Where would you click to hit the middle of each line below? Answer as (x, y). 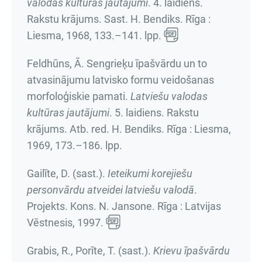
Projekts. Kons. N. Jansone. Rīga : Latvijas (124, 206)
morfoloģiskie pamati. (79, 96)
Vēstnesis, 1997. (66, 223)
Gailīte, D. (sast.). (67, 173)
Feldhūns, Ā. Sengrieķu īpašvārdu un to (117, 63)
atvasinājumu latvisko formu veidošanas (120, 80)
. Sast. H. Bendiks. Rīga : (155, 19)
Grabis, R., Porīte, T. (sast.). (90, 251)
